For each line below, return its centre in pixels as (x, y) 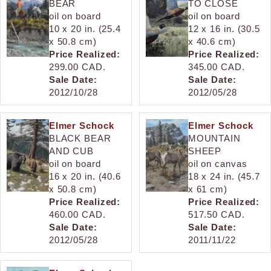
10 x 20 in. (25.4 (85, 28)
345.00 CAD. (216, 67)
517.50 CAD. (216, 214)
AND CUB (71, 151)
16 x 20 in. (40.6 (85, 176)
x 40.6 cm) (212, 41)
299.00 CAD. (77, 67)
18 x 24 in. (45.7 (224, 176)
